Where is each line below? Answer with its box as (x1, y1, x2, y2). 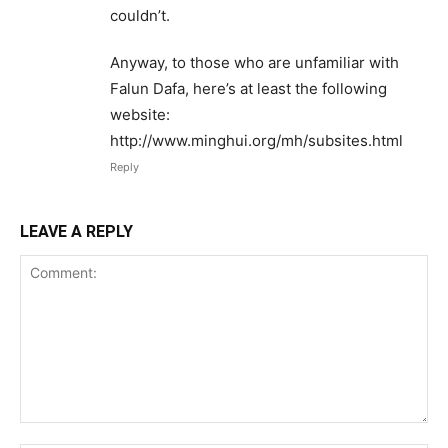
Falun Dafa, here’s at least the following (110, 78, 387, 98)
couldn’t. (110, 5, 170, 25)
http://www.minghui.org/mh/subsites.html (110, 130, 403, 150)
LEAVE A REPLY (20, 221, 133, 241)
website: (110, 104, 170, 124)
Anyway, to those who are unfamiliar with (110, 52, 399, 72)
